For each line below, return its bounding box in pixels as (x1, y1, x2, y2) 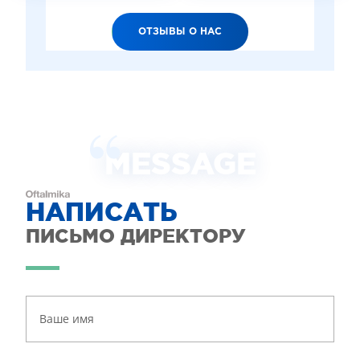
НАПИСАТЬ (26, 197, 178, 226)
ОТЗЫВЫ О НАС (138, 27, 222, 36)
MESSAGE (104, 146, 256, 180)
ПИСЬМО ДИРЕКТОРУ (26, 225, 246, 247)
